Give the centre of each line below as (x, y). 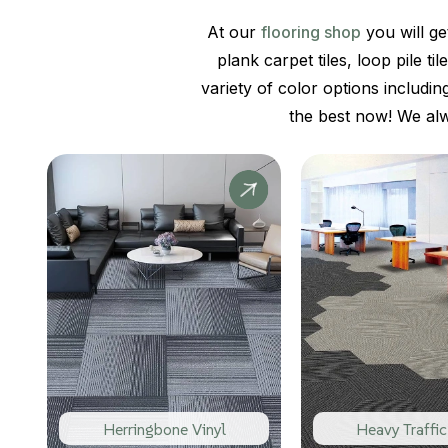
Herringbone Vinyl (164, 428)
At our (234, 32)
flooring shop (311, 32)
